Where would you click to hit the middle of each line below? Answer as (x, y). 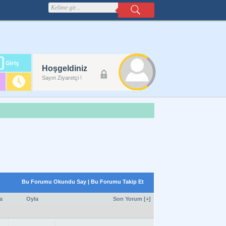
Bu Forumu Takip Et (117, 182)
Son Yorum (128, 199)
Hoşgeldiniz (65, 68)
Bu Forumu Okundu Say (54, 182)
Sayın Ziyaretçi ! (62, 78)
